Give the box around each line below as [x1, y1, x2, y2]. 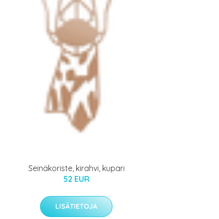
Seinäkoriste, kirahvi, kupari [28, 163, 125, 173]
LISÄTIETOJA [55, 201, 97, 211]
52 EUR [63, 174, 89, 184]
